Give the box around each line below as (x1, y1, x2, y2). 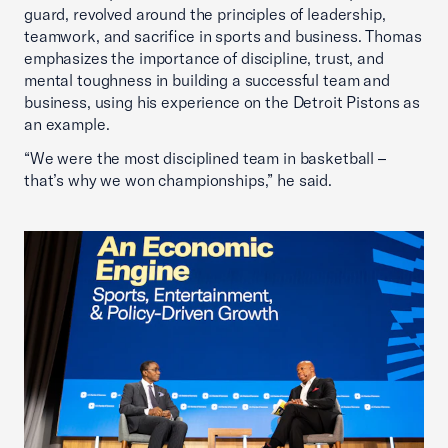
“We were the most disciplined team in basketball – (24, 147, 386, 168)
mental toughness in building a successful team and (24, 69, 390, 90)
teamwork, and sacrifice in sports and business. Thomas (24, 25, 422, 46)
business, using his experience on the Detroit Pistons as (24, 91, 420, 112)
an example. (24, 113, 110, 134)
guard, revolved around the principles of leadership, (24, 3, 386, 24)
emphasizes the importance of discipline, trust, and (24, 47, 384, 68)
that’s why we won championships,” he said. (24, 169, 332, 190)
